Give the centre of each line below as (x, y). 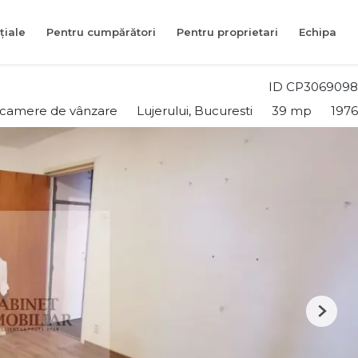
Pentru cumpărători (101, 32)
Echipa (318, 32)
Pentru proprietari (227, 32)
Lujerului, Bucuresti (195, 111)
